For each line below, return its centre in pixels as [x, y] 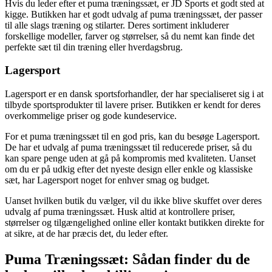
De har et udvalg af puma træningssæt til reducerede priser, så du [128, 147]
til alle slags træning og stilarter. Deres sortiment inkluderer [117, 25]
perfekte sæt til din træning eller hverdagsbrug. [94, 47]
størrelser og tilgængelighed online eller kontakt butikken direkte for [134, 222]
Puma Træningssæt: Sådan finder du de [127, 259]
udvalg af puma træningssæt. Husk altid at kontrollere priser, [120, 211]
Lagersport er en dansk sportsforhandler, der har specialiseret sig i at [134, 93]
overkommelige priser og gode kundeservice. [91, 115]
